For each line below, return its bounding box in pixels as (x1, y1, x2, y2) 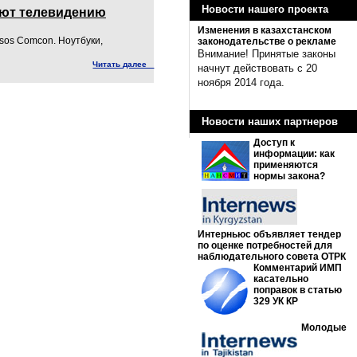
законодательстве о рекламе (198, 36, 336, 47)
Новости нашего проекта (202, 3, 328, 15)
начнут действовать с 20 (198, 62, 317, 74)
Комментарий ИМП (253, 262, 342, 273)
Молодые (301, 322, 347, 333)
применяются (253, 159, 318, 171)
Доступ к (253, 137, 295, 148)
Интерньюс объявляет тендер (198, 229, 341, 240)
